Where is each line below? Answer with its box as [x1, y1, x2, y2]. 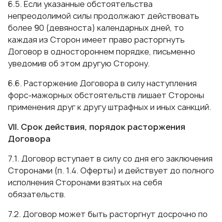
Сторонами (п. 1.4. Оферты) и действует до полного [8, 165, 214, 176]
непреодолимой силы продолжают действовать [8, 10, 199, 21]
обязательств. [8, 189, 65, 200]
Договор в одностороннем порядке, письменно [8, 46, 195, 57]
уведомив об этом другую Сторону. [8, 58, 150, 69]
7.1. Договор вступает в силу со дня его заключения [8, 153, 213, 164]
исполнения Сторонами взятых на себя [8, 177, 162, 188]
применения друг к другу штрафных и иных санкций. [8, 102, 211, 112]
